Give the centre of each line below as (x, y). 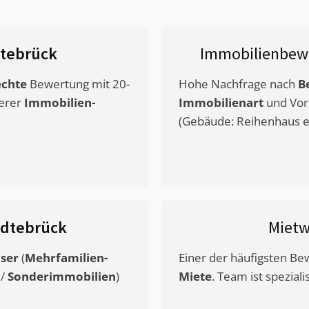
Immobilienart (221, 103)
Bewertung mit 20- (78, 84)
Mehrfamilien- (66, 258)
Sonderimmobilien (62, 277)
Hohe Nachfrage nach (238, 84)
